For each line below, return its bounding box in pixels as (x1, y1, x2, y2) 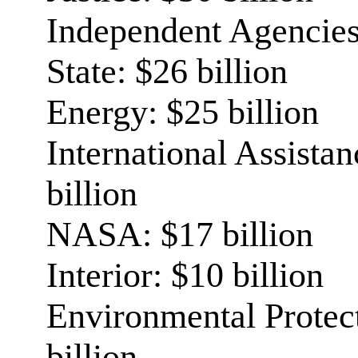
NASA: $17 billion (46, 215, 313, 254)
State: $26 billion (46, 52, 288, 91)
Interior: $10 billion (46, 256, 324, 295)
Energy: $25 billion (46, 93, 319, 132)
